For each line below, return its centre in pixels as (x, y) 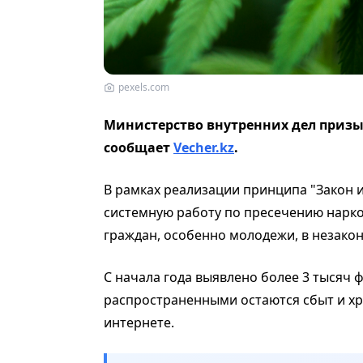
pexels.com (144, 87)
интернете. (139, 322)
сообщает (139, 147)
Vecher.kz (204, 147)
